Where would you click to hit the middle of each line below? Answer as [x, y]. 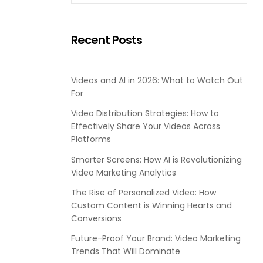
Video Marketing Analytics [124, 172]
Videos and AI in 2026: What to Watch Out [157, 80]
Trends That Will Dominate [126, 251]
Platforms [91, 139]
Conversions [96, 218]
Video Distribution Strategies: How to [145, 114]
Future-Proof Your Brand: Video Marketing [156, 238]
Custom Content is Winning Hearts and [151, 205]
